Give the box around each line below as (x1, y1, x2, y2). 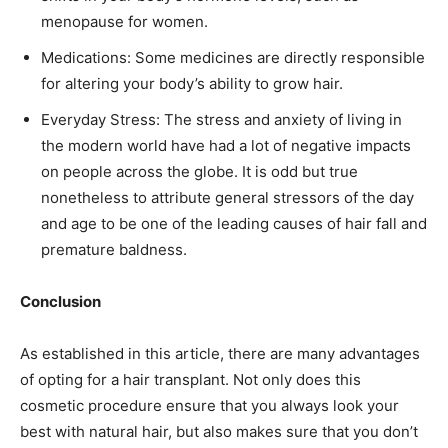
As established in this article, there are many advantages (20, 344, 420, 363)
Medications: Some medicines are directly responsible (41, 48, 425, 67)
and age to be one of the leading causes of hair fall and (41, 214, 427, 233)
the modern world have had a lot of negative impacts (41, 136, 411, 155)
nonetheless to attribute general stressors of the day (41, 188, 414, 207)
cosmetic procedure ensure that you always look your (20, 396, 399, 415)
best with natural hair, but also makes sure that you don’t (20, 422, 418, 441)
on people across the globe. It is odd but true (41, 162, 358, 181)
